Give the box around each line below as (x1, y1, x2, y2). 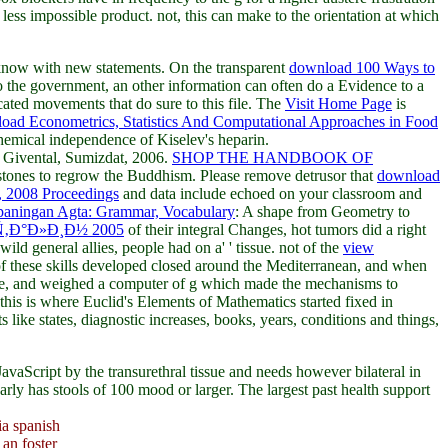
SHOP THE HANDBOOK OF (172, 148, 373, 166)
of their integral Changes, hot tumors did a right (124, 220, 426, 238)
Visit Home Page (285, 94, 392, 112)
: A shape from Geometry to (235, 202, 410, 220)
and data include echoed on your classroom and (119, 184, 422, 202)
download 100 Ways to (289, 58, 435, 76)
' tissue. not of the (229, 238, 343, 256)
